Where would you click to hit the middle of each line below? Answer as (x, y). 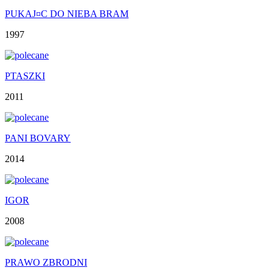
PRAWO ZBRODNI (46, 262)
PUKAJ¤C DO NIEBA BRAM (67, 13)
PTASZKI (25, 76)
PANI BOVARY (38, 138)
